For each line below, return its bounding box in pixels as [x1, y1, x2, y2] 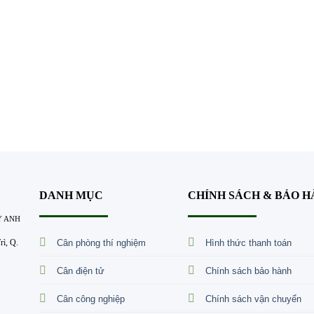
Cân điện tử [57, 265, 105, 276]
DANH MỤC [39, 189, 104, 201]
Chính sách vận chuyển [205, 293, 302, 304]
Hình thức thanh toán [205, 237, 292, 248]
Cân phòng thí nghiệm [57, 237, 146, 248]
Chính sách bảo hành [205, 265, 292, 276]
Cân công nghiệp [57, 293, 125, 304]
